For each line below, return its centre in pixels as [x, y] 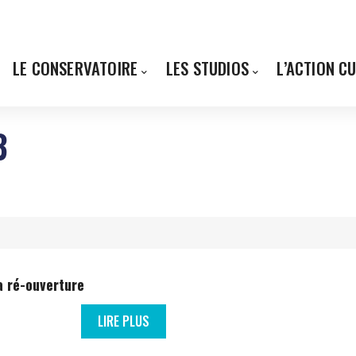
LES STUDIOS [207, 68]
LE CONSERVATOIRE [75, 68]
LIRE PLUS [124, 321]
